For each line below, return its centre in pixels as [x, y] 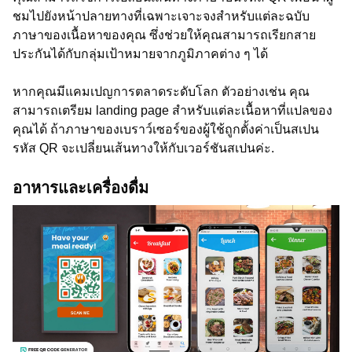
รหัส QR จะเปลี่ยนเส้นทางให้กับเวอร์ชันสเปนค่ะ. [143, 148]
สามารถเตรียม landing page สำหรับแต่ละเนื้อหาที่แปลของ [172, 110]
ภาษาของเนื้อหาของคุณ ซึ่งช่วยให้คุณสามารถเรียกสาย [164, 35]
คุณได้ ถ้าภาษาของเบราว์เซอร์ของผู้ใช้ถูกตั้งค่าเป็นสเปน [166, 129]
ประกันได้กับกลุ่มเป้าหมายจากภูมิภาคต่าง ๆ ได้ [140, 54]
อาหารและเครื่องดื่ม [81, 188]
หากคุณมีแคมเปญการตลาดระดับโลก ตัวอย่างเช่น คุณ [161, 92]
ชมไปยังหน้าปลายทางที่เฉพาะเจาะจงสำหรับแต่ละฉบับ [161, 16]
